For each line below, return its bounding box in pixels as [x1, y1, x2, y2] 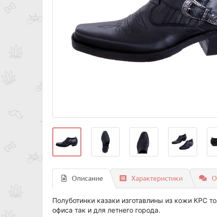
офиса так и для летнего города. [52, 206, 162, 214]
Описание [72, 174, 103, 182]
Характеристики [131, 174, 183, 182]
